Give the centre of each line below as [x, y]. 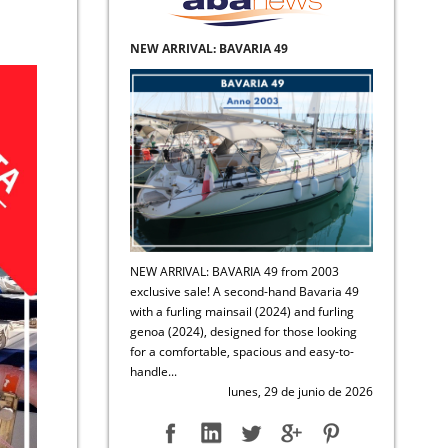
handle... [153, 371]
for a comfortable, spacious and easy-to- [241, 351]
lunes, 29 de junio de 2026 [300, 391]
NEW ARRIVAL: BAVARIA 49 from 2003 [234, 271]
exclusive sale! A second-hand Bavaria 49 [244, 291]
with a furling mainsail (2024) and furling [241, 311]
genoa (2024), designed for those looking [243, 331]
